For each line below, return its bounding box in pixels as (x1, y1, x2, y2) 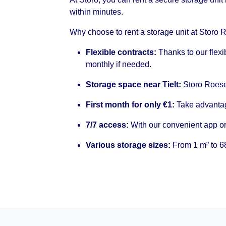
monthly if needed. (86, 60, 151, 69)
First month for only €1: (86, 100, 175, 109)
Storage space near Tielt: (86, 80, 181, 89)
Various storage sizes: (86, 141, 171, 149)
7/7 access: (86, 121, 129, 129)
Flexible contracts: (86, 48, 156, 56)
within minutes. (70, 8, 123, 16)
